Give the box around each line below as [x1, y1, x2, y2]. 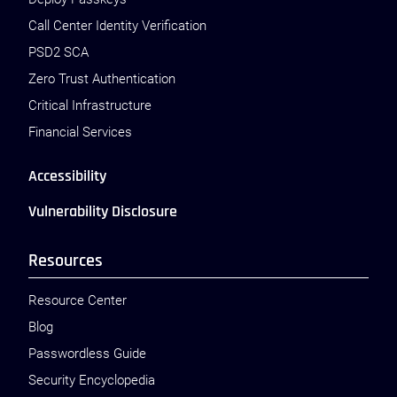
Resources [28, 249, 103, 272]
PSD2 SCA [28, 44, 89, 60]
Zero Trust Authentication [28, 71, 175, 87]
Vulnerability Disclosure [28, 201, 177, 222]
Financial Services [28, 124, 132, 140]
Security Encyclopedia [28, 372, 155, 388]
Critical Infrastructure [28, 97, 152, 113]
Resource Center [28, 292, 127, 308]
